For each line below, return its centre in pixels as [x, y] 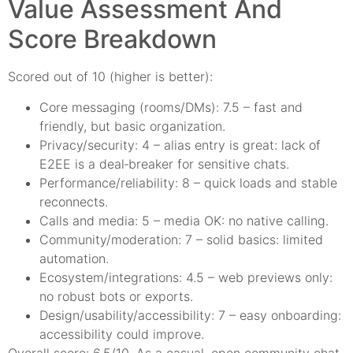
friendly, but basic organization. [132, 126]
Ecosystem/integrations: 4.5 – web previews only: [186, 277]
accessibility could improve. [122, 334]
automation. [74, 258]
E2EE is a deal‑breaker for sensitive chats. [164, 163]
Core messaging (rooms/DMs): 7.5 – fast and [171, 107]
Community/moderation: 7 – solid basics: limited [181, 239]
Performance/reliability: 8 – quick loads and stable [188, 182]
